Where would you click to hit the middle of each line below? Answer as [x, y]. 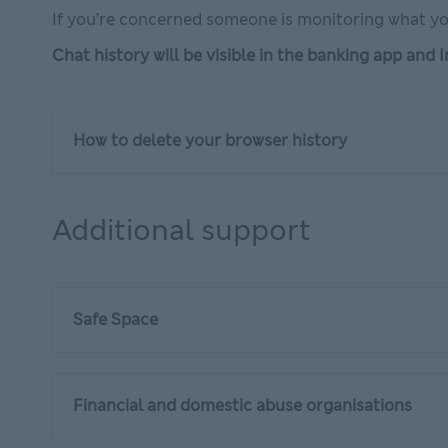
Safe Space [117, 319]
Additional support [181, 230]
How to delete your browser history [214, 140]
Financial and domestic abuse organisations [244, 405]
